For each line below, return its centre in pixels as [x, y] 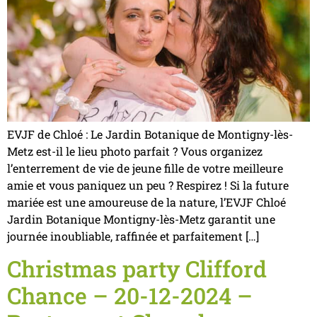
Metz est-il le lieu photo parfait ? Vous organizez [135, 151]
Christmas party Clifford [137, 268]
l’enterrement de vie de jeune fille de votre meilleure [145, 168]
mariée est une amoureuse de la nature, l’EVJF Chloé [146, 202]
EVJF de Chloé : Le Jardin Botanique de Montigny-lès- [150, 134]
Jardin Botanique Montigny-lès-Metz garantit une [141, 219]
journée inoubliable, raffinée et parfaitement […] [133, 236]
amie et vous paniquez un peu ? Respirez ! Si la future [148, 185]
